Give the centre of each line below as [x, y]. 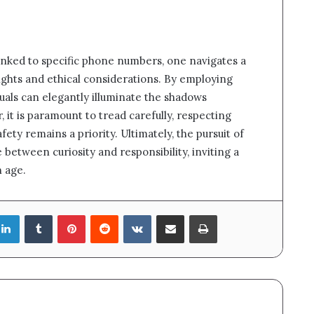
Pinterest [106, 214]
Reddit [132, 214]
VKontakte [174, 214]
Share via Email [196, 214]
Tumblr [68, 214]
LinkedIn [39, 214]
